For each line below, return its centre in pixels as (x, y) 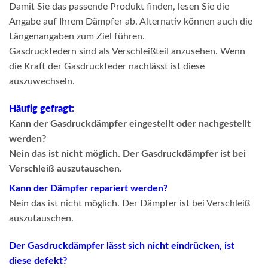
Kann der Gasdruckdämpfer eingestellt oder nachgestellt (130, 124)
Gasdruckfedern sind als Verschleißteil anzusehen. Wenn (127, 52)
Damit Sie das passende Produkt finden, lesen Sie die (119, 7)
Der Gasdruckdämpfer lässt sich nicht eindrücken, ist (122, 246)
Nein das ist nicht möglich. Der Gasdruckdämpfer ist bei (127, 154)
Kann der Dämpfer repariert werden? (88, 189)
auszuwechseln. (42, 82)
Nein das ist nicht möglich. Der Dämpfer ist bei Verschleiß (130, 204)
